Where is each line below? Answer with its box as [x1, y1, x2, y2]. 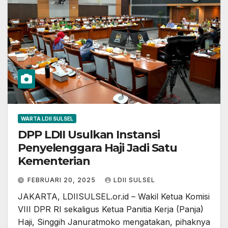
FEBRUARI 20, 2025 [27, 176, 98, 184]
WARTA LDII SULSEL [21, 116, 73, 122]
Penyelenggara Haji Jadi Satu [18, 141, 178, 155]
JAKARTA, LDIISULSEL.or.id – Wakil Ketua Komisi [18, 191, 210, 202]
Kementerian [18, 154, 90, 168]
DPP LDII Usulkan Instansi [18, 128, 160, 142]
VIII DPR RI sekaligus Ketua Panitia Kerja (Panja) [18, 204, 204, 215]
